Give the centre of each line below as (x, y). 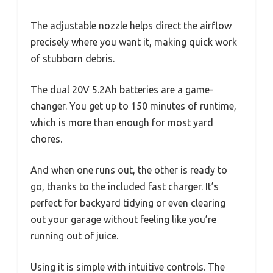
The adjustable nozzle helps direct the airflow (131, 26)
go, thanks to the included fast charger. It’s (125, 187)
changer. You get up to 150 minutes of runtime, (133, 106)
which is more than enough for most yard (122, 123)
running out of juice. (74, 236)
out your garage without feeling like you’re (123, 220)
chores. (46, 139)
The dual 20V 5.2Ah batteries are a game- (122, 90)
